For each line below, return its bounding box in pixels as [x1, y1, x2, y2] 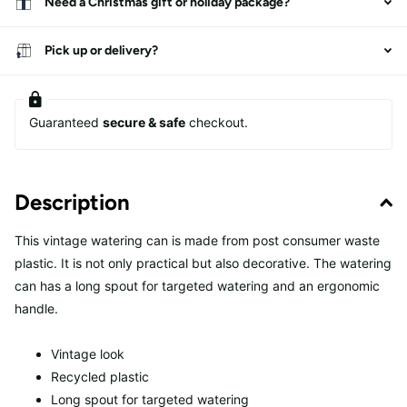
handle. [15, 300, 58, 316]
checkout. [185, 114, 248, 130]
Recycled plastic [51, 369, 149, 385]
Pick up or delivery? [45, 42, 158, 58]
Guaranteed [29, 114, 103, 130]
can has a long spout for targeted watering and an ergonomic [15, 277, 380, 293]
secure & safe [103, 114, 185, 130]
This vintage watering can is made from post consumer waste [15, 232, 380, 248]
